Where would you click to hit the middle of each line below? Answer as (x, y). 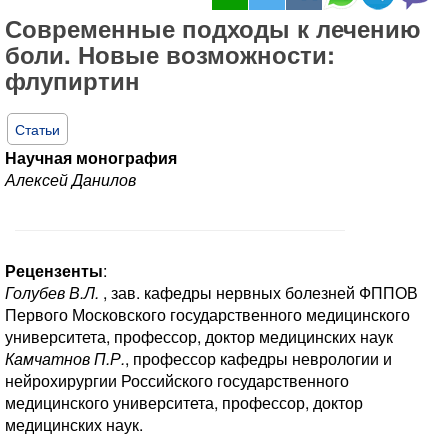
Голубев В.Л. (52, 292)
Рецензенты (54, 270)
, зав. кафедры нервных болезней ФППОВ (258, 292)
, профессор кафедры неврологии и (258, 358)
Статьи (37, 128)
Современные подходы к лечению (213, 27)
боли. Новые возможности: (170, 53)
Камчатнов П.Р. (65, 358)
